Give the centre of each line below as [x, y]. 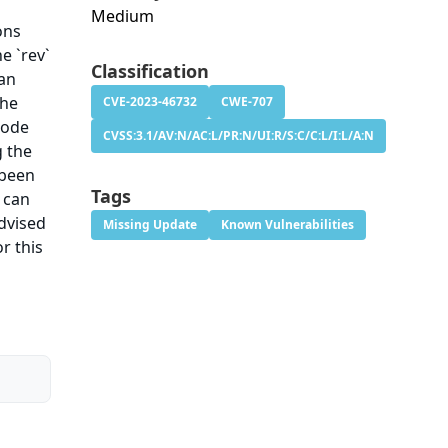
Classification [149, 71]
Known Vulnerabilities [287, 225]
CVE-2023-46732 [149, 102]
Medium [122, 16]
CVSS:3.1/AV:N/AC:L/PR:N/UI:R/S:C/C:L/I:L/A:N [238, 136]
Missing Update [149, 225]
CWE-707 [246, 102]
